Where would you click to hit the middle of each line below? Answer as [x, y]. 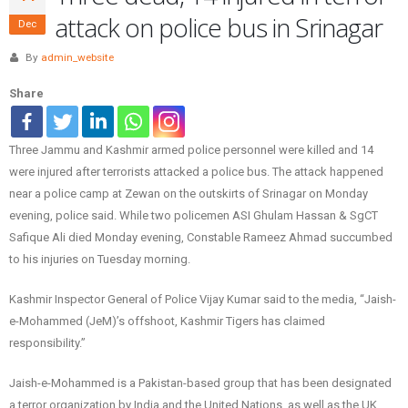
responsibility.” [47, 343]
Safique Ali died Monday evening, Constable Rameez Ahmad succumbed [201, 238]
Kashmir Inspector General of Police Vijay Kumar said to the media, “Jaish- [203, 300]
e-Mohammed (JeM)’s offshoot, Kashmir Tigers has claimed [167, 321]
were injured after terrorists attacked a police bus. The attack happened [196, 172]
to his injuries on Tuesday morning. [100, 260]
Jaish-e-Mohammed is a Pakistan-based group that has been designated [200, 383]
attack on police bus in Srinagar [219, 28]
